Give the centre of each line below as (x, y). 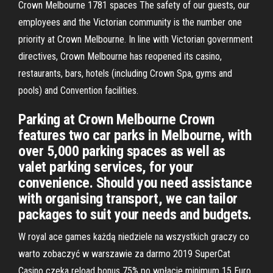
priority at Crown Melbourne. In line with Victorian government (136, 39)
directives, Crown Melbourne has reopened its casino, (120, 56)
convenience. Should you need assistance (135, 183)
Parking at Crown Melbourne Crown (116, 119)
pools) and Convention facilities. (78, 90)
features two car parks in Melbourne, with (135, 135)
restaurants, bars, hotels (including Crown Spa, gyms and (125, 73)
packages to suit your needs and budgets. (135, 214)
